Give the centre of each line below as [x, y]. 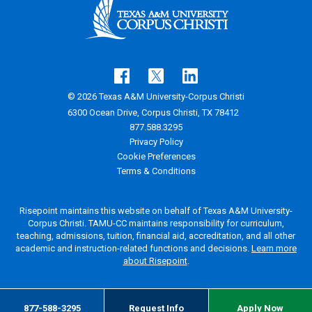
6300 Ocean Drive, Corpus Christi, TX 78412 [156, 112]
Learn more [274, 248]
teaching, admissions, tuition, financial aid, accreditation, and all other [156, 235]
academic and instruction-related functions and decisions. [133, 248]
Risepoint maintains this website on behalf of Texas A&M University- [156, 210]
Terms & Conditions [156, 171]
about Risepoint [155, 260]
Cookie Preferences [156, 156]
